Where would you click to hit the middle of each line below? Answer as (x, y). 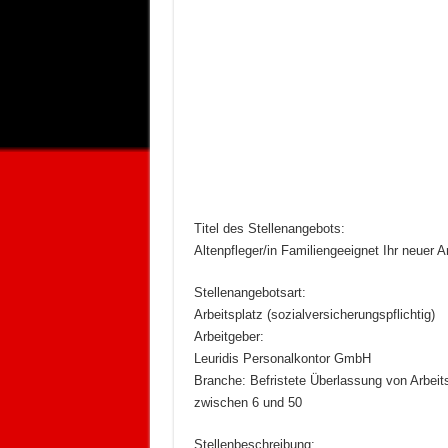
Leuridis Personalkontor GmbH (282, 359)
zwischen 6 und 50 (247, 403)
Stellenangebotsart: (249, 293)
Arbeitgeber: (228, 337)
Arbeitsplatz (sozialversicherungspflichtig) (314, 315)
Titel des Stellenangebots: (269, 229)
